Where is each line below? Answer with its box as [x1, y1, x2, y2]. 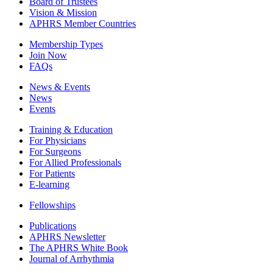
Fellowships [29, 200, 76, 211]
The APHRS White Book [29, 243, 128, 253]
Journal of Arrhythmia [29, 253, 114, 264]
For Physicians [29, 135, 86, 146]
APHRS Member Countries [29, 18, 136, 29]
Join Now [29, 50, 67, 61]
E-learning [29, 179, 69, 190]
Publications [29, 221, 76, 232]
